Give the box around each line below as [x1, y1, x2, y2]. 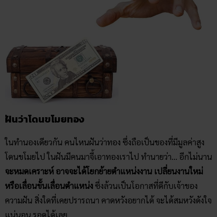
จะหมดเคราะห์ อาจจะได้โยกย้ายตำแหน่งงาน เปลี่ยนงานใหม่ [5, 165, 203, 176]
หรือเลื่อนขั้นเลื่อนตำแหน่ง [5, 180, 95, 191]
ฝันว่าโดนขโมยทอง [5, 111, 84, 126]
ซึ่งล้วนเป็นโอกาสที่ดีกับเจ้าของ [95, 180, 198, 191]
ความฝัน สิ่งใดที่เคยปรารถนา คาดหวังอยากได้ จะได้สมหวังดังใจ [5, 194, 212, 205]
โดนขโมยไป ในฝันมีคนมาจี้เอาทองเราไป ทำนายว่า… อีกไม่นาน [5, 151, 212, 162]
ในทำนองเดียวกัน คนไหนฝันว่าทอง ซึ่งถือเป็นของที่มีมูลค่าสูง [5, 136, 204, 147]
